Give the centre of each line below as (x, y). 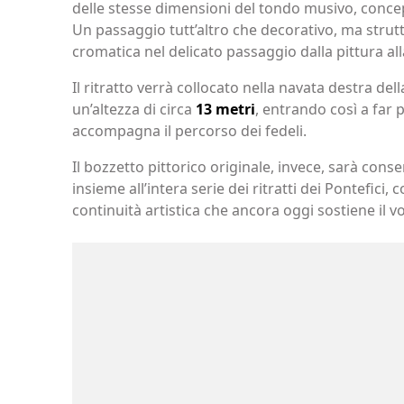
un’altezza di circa (134, 109)
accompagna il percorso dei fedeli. (189, 131)
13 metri (225, 109)
